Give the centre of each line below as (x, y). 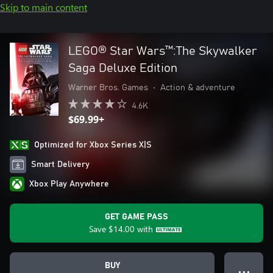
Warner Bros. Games (108, 88)
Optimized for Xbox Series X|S (93, 145)
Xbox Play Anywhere (69, 184)
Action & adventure (198, 88)
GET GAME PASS (136, 217)
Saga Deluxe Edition (123, 68)
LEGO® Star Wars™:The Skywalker (163, 51)
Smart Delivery (61, 165)
